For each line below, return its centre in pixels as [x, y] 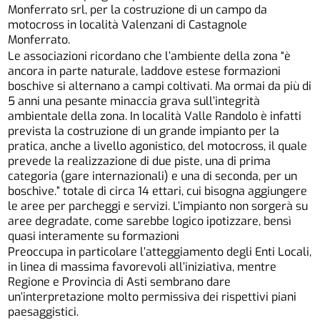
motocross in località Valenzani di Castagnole [128, 25]
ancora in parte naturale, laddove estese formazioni [145, 71]
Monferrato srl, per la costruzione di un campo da [138, 10]
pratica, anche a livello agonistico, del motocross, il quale [158, 146]
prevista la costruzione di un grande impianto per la [144, 131]
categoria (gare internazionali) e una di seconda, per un [153, 176]
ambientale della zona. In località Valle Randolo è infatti [155, 116]
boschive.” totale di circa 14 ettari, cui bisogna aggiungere [158, 191]
